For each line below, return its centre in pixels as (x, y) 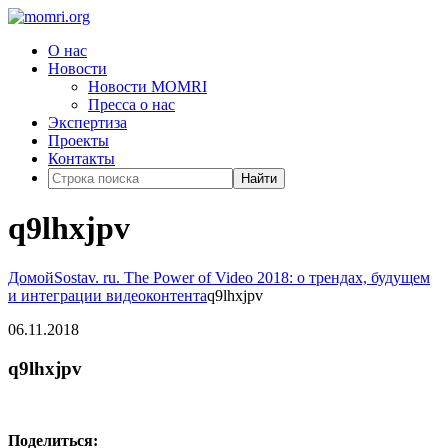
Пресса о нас (131, 104)
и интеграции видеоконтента (107, 295)
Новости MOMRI (147, 86)
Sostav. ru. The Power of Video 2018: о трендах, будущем (242, 277)
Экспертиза (87, 122)
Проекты (78, 140)
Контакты (81, 158)
